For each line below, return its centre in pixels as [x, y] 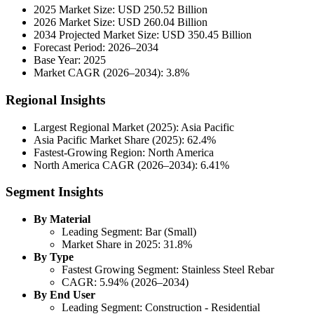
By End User [64, 295]
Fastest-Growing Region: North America [124, 152]
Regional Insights [55, 100]
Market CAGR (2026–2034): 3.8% [111, 73]
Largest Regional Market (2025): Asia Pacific [134, 127]
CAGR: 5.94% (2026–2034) [125, 282]
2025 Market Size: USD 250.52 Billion [121, 10]
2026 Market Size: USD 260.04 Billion [121, 22]
